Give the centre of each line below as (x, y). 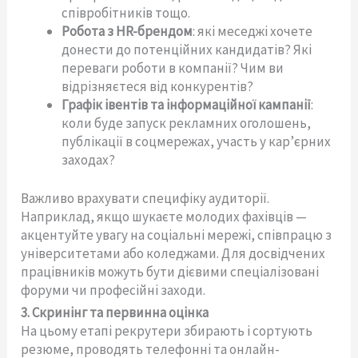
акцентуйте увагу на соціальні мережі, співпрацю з (177, 235)
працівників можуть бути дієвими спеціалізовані (170, 272)
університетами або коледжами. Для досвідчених (173, 254)
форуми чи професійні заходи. (113, 290)
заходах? (89, 159)
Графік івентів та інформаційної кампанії (187, 104)
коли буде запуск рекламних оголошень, (187, 123)
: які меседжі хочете (253, 31)
